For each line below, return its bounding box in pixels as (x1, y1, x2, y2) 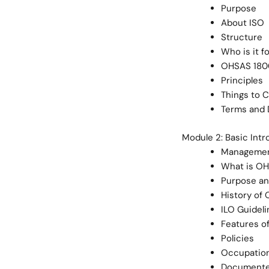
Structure (220, 31, 262, 43)
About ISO (220, 17, 264, 29)
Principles (220, 74, 263, 86)
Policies (220, 232, 254, 244)
